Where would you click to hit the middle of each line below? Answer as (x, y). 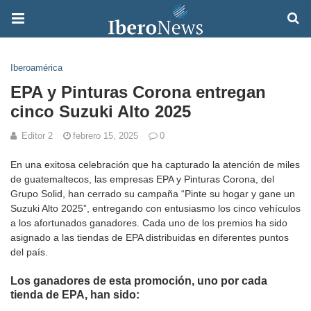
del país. (29, 252)
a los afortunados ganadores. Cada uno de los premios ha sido (149, 223)
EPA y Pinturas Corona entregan (138, 92)
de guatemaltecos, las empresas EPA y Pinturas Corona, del (142, 179)
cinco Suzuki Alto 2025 (101, 111)
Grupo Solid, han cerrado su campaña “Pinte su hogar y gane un (153, 194)
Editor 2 (37, 136)
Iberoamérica (36, 68)
